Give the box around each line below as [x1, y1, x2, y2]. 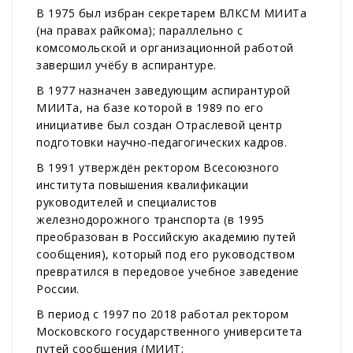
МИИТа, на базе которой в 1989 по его [36, 100, 263, 116]
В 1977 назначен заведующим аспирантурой [36, 83, 291, 98]
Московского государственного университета [36, 324, 303, 340]
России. [36, 281, 80, 297]
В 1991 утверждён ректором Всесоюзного [36, 160, 280, 176]
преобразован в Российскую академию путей [36, 229, 295, 245]
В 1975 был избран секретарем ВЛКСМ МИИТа [36, 6, 307, 21]
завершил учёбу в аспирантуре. [36, 58, 217, 73]
